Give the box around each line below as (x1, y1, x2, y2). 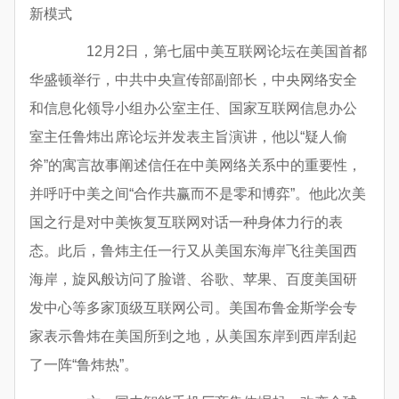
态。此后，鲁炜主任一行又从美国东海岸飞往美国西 (29, 243, 357, 259)
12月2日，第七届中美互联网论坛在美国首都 (58, 44, 367, 60)
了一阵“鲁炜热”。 (29, 357, 138, 373)
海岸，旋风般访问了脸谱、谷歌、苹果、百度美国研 (29, 272, 357, 288)
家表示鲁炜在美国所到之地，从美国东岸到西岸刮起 (29, 329, 357, 345)
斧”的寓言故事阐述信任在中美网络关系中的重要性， (29, 158, 362, 174)
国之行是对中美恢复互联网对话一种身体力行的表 (29, 215, 343, 231)
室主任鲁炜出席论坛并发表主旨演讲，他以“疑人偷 (29, 129, 347, 145)
